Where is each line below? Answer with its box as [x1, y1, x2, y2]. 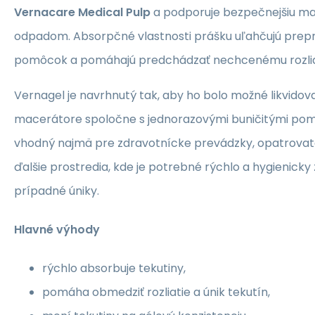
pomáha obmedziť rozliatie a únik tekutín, [42, 284, 270, 301]
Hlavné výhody [14, 221, 100, 238]
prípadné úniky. [14, 182, 99, 199]
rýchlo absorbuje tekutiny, [42, 260, 186, 277]
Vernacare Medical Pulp [14, 4, 150, 20]
